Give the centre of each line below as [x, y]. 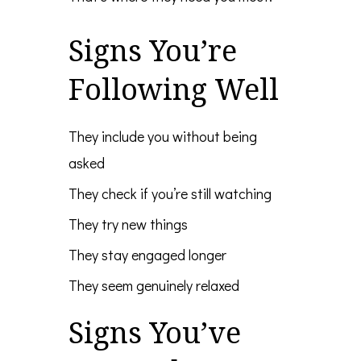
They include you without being [163, 137]
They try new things [128, 224]
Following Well [174, 89]
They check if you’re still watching [170, 194]
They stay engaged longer [147, 255]
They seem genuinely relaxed [154, 286]
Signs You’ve [155, 333]
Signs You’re [153, 51]
